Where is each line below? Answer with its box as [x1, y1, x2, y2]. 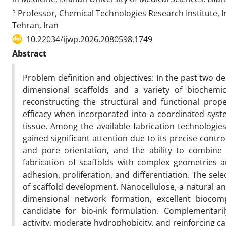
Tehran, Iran [12, 19, 59, 31]
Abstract [12, 47, 46, 59]
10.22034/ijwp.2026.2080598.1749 [26, 33, 152, 45]
